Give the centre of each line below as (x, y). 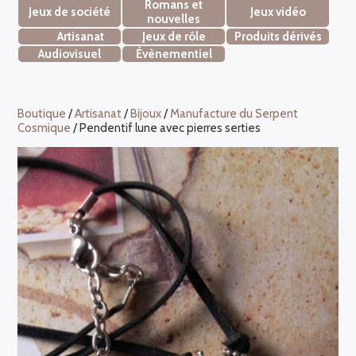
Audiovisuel (70, 54)
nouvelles (174, 19)
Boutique (42, 113)
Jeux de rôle (174, 36)
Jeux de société (70, 12)
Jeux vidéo (278, 12)
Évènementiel (174, 54)
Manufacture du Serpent (234, 113)
